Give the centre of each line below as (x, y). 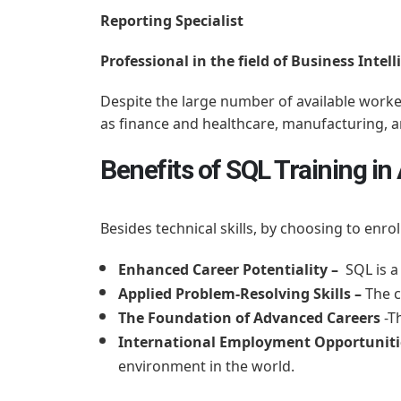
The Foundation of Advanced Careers (251, 317)
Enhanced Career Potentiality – (228, 269)
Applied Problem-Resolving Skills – (240, 293)
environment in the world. (206, 366)
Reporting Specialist (172, 20)
